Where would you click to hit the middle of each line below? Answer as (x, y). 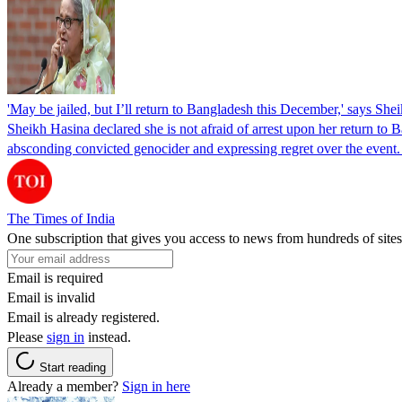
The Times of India (61, 218)
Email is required (55, 277)
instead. (108, 336)
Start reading (73, 367)
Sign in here (156, 386)
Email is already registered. (83, 317)
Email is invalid (51, 297)
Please (27, 336)
